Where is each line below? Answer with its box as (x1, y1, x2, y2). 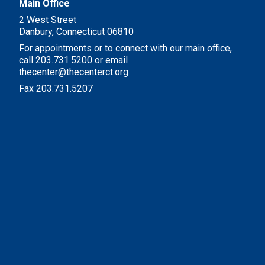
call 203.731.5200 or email (19, 54, 128, 66)
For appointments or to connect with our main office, (19, 43, 232, 54)
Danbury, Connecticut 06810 (19, 26, 134, 37)
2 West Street (19, 14, 76, 25)
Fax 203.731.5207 (19, 83, 93, 94)
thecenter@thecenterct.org (19, 66, 128, 77)
